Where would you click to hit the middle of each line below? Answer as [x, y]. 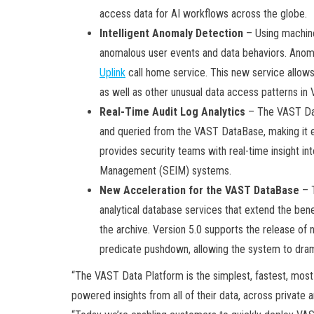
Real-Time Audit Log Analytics [172, 111]
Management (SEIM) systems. [165, 170]
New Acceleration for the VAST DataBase [199, 190]
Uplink [112, 72]
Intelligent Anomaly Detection [171, 33]
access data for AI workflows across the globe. [203, 13]
